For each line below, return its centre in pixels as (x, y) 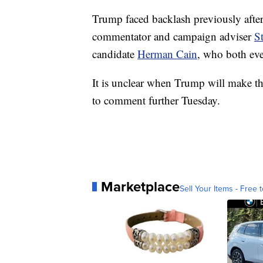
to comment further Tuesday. (156, 100)
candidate (115, 54)
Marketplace (140, 187)
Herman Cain (167, 54)
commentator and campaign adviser (173, 36)
